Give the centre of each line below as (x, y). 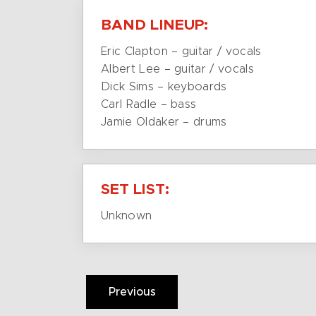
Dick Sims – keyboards (164, 87)
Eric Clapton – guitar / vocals (181, 51)
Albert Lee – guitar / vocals (177, 69)
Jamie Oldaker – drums (164, 122)
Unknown (127, 216)
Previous (132, 292)
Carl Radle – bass (149, 104)
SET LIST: (135, 189)
